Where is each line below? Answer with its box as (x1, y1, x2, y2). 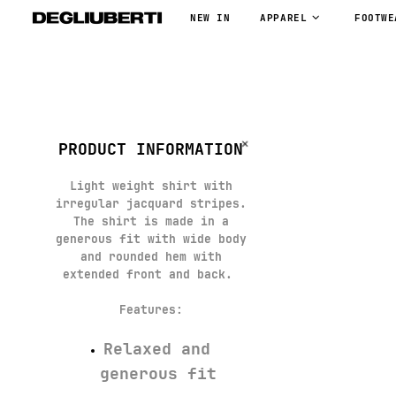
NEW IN (190, 11, 231, 25)
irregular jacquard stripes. (55, 196, 247, 212)
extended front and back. (62, 267, 240, 283)
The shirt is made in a (72, 214, 229, 230)
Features (118, 302, 176, 318)
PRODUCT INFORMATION (58, 139, 243, 160)
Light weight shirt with (69, 179, 232, 194)
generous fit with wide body (55, 232, 247, 247)
